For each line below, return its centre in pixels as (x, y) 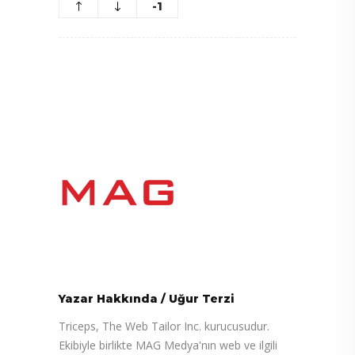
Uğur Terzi (202, 298)
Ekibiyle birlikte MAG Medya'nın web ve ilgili (168, 345)
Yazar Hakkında (108, 298)
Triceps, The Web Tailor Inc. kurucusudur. (164, 326)
